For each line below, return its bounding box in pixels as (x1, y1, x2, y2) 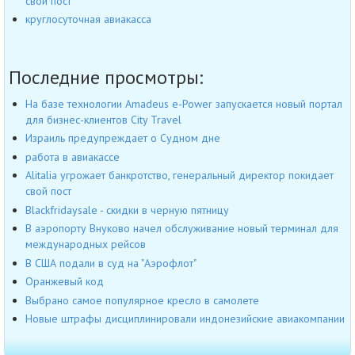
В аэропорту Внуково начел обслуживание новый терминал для (25, 221, 338, 236)
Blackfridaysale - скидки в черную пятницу (25, 202, 229, 217)
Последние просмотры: (9, 64, 203, 90)
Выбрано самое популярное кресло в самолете (25, 292, 259, 307)
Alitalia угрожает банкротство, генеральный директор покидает (25, 168, 334, 183)
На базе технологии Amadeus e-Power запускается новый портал (25, 96, 342, 111)
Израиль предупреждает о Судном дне (25, 131, 220, 146)
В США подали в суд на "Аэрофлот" (25, 255, 197, 270)
